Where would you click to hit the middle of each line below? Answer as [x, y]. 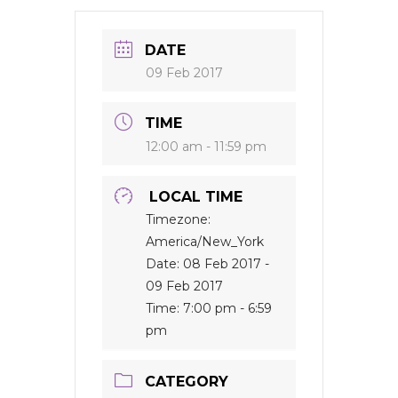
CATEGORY [187, 382]
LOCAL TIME [196, 197]
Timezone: [178, 219]
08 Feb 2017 [222, 264]
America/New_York [205, 242]
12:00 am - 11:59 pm [206, 147]
